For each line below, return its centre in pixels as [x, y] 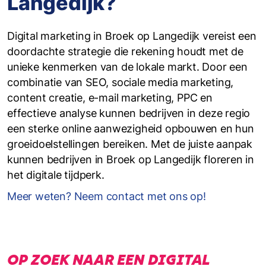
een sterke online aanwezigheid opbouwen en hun [131, 129]
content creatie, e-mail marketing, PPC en [110, 98]
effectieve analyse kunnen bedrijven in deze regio [129, 113]
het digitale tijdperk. [56, 175]
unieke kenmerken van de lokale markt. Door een [127, 67]
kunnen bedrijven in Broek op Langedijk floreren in [131, 159]
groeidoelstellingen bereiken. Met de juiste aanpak [130, 144]
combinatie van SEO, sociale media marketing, [121, 82]
